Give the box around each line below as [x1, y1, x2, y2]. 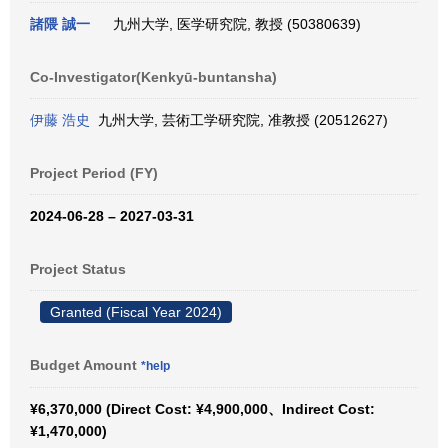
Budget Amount [30, 357, 141, 373]
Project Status [30, 261, 126, 277]
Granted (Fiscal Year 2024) [50, 304, 222, 320]
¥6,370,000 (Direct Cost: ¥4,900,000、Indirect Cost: [30, 401, 375, 417]
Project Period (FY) [30, 165, 158, 181]
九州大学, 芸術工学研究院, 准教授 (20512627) [90, 112, 388, 128]
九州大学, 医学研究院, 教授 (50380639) [105, 16, 361, 32]
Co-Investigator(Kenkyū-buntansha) [30, 69, 277, 85]
